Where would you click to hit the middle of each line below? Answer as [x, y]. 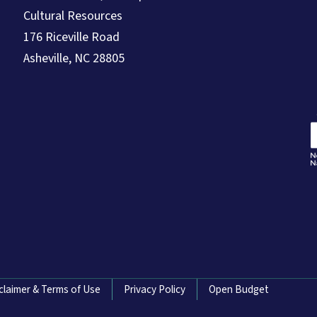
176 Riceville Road [73, 37]
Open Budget [239, 289]
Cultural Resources [73, 16]
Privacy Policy [155, 289]
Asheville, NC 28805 [74, 58]
